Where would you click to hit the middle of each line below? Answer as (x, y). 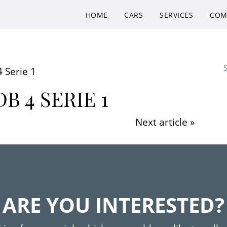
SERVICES (177, 15)
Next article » (165, 122)
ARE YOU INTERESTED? (113, 205)
